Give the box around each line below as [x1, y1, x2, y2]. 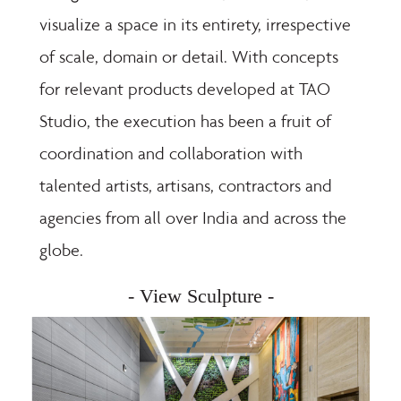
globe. [39, 239, 84, 261]
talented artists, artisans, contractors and [39, 175, 333, 197]
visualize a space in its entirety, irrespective [39, 13, 352, 36]
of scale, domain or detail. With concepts [39, 46, 339, 68]
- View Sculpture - [127, 284, 274, 307]
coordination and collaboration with [39, 142, 303, 165]
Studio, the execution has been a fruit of [39, 110, 332, 132]
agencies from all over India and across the [39, 207, 347, 229]
